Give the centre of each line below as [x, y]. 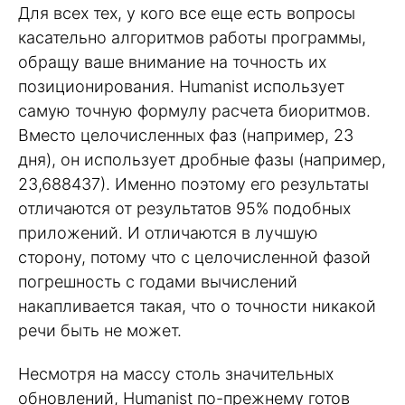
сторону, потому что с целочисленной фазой [194, 257]
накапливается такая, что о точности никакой [197, 306]
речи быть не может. [100, 330]
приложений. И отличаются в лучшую [168, 232]
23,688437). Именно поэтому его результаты [193, 184]
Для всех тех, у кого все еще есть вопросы [187, 13]
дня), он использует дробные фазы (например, [202, 159]
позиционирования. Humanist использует [181, 86]
